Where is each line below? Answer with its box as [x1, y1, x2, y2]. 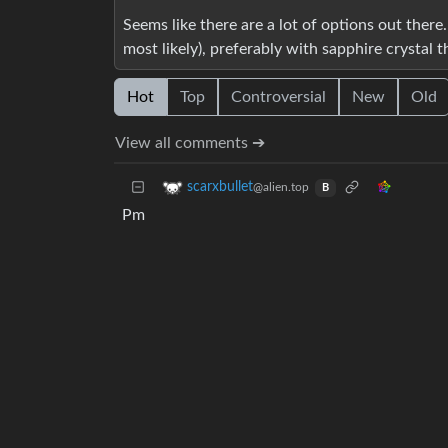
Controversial [231, 89, 326, 106]
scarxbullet [187, 180, 253, 195]
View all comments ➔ [115, 135, 265, 152]
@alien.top [253, 181, 309, 194]
